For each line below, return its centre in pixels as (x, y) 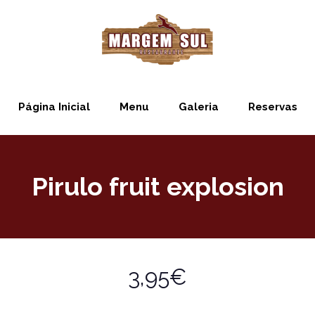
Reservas (272, 107)
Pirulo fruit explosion (157, 186)
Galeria (198, 107)
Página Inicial (54, 107)
